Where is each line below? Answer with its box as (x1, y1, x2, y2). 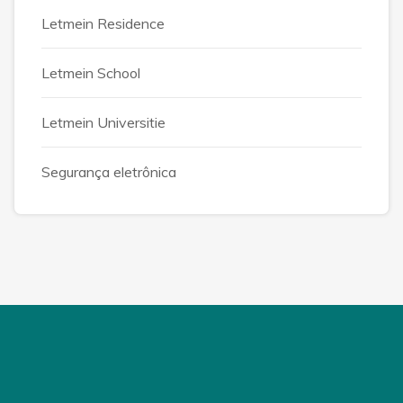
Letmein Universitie (41, 112, 166, 131)
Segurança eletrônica (41, 162, 176, 181)
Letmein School (41, 63, 140, 82)
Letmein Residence (41, 13, 165, 32)
